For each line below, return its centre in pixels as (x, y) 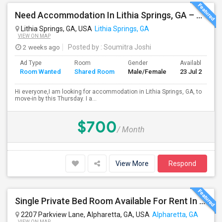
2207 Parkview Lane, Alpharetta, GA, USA (84, 215)
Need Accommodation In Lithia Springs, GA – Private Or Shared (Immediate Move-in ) (199, 15)
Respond (182, 164)
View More (132, 164)
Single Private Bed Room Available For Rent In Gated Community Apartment (202, 201)
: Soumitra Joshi (125, 47)
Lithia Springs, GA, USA (56, 29)
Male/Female (147, 72)
